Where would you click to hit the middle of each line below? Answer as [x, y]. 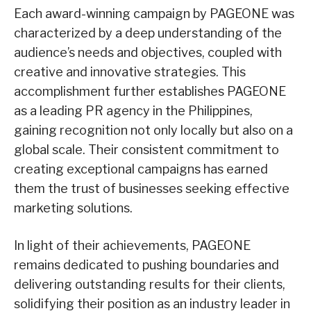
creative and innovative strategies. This [130, 72]
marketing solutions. [73, 208]
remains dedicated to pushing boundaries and [146, 265]
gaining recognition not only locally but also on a [153, 131]
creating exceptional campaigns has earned [141, 169]
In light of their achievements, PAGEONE [132, 246]
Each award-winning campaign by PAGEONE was [154, 14]
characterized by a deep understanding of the [148, 33]
